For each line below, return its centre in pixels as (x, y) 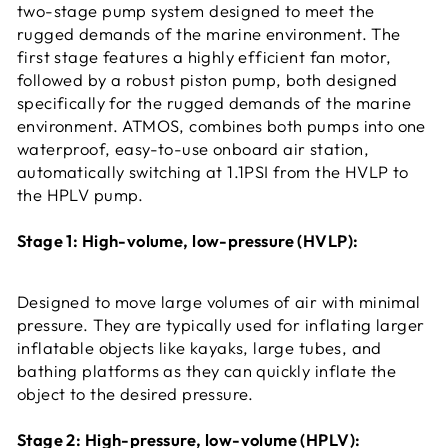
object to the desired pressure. (135, 393)
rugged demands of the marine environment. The (209, 33)
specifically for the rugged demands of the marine (214, 102)
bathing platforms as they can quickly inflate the (207, 370)
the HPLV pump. (80, 194)
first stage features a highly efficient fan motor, (204, 56)
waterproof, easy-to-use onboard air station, (193, 148)
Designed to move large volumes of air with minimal (219, 301)
